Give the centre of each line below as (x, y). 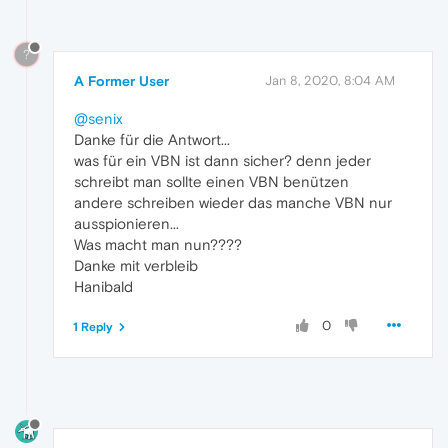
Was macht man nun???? (158, 245)
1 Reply (93, 327)
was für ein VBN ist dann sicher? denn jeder (222, 161)
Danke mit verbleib (136, 266)
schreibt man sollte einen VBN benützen (211, 182)
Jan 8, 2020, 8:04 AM (330, 81)
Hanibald (103, 287)
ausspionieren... (126, 224)
